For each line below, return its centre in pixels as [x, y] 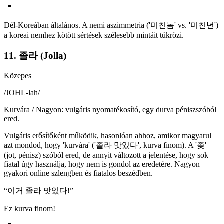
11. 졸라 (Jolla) [35, 55]
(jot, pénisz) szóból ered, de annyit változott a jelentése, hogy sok [106, 155]
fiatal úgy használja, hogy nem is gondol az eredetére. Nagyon [102, 164]
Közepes [18, 76]
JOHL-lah [22, 93]
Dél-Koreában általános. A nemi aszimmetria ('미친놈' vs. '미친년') [111, 25]
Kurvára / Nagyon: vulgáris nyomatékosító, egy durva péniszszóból [110, 110]
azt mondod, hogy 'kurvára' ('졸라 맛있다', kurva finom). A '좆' [105, 145]
